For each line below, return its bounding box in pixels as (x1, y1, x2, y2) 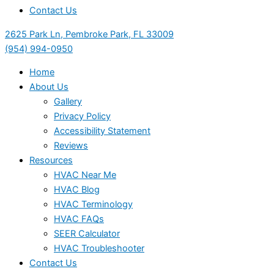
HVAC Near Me (54, 169, 116, 181)
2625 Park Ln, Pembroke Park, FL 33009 (5, 28, 174, 40)
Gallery (54, 96, 82, 108)
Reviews (54, 140, 88, 152)
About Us (29, 81, 68, 93)
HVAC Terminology (54, 199, 133, 210)
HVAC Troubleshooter (54, 243, 144, 254)
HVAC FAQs (54, 213, 104, 225)
